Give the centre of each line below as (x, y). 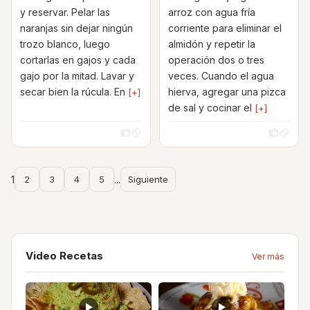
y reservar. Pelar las (65, 12)
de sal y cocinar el (211, 108)
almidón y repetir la (212, 44)
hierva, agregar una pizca (227, 92)
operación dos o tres (216, 60)
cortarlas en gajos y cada (78, 60)
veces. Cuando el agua (221, 76)
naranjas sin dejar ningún (76, 28)
